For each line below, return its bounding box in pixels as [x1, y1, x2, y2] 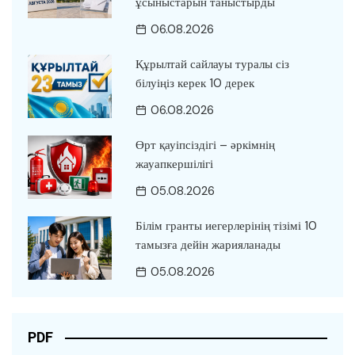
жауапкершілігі [135, 156, 213, 173]
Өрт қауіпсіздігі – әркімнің [135, 137, 275, 154]
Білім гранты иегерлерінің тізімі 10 [135, 218, 317, 235]
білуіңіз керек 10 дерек [135, 75, 254, 92]
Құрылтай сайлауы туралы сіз [135, 56, 289, 73]
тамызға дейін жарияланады [135, 237, 281, 254]
